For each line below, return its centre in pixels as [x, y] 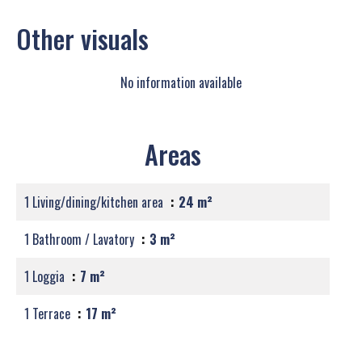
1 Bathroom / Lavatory [81, 239]
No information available [181, 82]
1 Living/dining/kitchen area [95, 202]
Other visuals [82, 38]
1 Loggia [46, 276]
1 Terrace [49, 314]
